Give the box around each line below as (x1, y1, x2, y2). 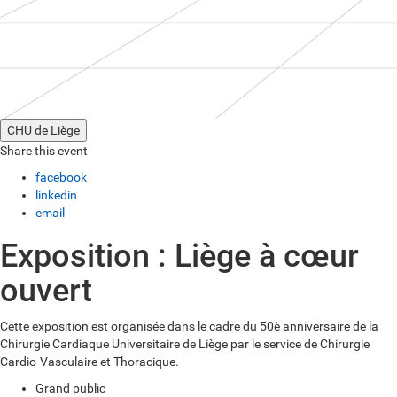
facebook (35, 170, 87, 184)
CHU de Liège (7, 123, 80, 137)
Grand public (35, 381, 105, 395)
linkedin (35, 188, 77, 202)
